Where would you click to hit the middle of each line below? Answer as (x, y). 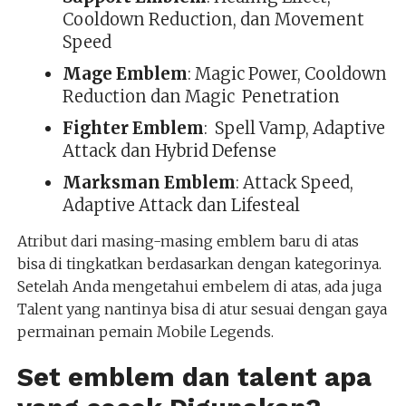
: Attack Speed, (294, 182)
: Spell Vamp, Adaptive (294, 128)
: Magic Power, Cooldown (287, 73)
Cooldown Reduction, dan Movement (213, 19)
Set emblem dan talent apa (194, 377)
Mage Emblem (125, 73)
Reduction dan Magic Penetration (201, 96)
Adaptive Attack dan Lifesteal (181, 205)
